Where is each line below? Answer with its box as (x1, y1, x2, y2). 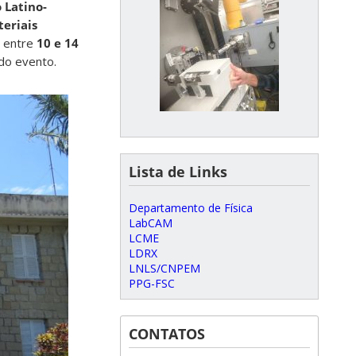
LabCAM (129, 215, 172, 230)
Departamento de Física (129, 200, 253, 215)
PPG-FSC (129, 276, 175, 291)
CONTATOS (129, 324, 205, 343)
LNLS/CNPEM (129, 261, 200, 276)
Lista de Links (129, 162, 227, 181)
